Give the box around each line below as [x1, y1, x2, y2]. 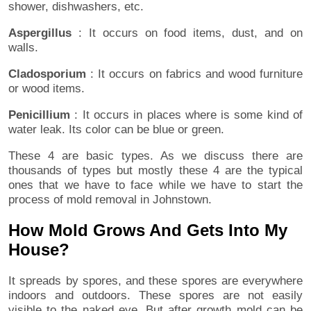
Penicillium [8, 108, 70, 122]
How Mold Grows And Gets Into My [8, 220, 287, 239]
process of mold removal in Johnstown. [8, 193, 212, 207]
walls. [8, 41, 38, 55]
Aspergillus [8, 26, 72, 40]
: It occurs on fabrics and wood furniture [86, 67, 303, 81]
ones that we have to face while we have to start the [8, 178, 303, 192]
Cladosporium [8, 67, 86, 81]
